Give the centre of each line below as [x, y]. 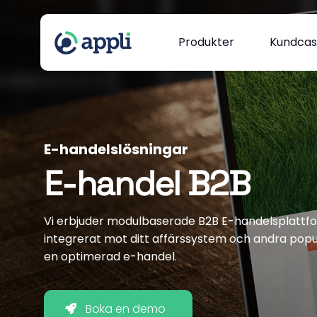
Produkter [206, 42]
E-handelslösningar [116, 149]
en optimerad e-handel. [110, 257]
